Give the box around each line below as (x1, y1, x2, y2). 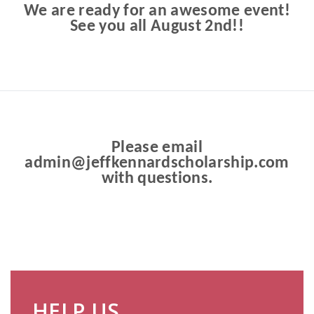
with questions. (101, 170, 213, 187)
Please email (111, 139, 203, 156)
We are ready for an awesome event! (24, 2, 290, 20)
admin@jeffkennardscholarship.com (25, 154, 289, 172)
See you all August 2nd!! (70, 18, 244, 35)
